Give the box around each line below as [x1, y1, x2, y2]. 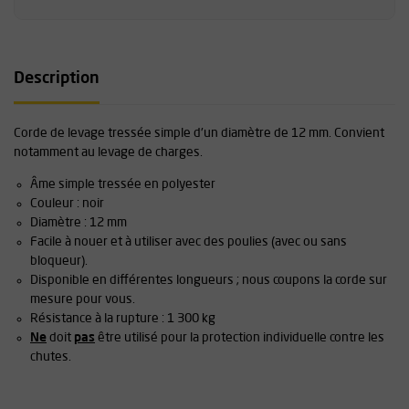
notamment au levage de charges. [14, 145, 203, 159]
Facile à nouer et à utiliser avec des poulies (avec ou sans [30, 235, 347, 248]
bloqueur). [30, 254, 88, 267]
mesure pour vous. [30, 292, 135, 306]
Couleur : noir [30, 196, 104, 210]
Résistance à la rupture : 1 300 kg [30, 311, 215, 325]
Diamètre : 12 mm [30, 215, 127, 229]
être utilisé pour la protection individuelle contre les [95, 330, 384, 344]
